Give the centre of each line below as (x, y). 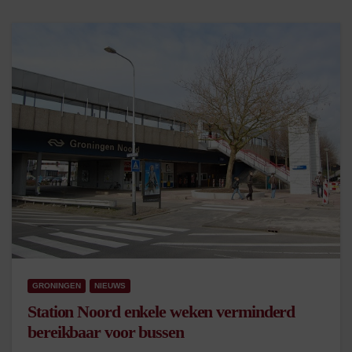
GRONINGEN (57, 286)
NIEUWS (110, 286)
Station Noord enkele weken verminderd (161, 312)
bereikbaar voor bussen (106, 332)
